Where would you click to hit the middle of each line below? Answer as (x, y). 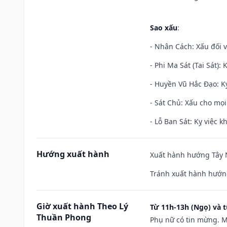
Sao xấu (164, 27)
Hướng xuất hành (73, 154)
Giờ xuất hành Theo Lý (82, 206)
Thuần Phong (64, 217)
